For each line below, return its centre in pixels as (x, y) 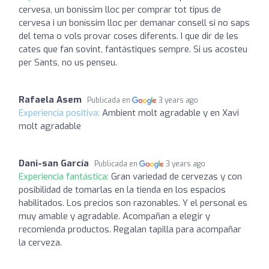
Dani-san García (54, 163)
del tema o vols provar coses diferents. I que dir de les (128, 36)
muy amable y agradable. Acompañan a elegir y (114, 216)
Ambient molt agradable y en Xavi (171, 113)
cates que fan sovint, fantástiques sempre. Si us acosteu (133, 49)
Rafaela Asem (50, 99)
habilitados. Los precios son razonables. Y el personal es (133, 203)
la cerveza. (40, 242)
